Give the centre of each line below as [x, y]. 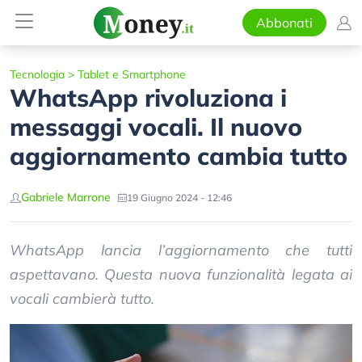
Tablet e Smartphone [132, 74]
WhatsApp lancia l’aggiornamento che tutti [181, 250]
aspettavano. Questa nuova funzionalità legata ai [181, 274]
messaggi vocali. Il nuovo [156, 127]
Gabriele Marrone [66, 197]
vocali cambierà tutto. [82, 299]
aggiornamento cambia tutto [179, 156]
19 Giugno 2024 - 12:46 [179, 197]
